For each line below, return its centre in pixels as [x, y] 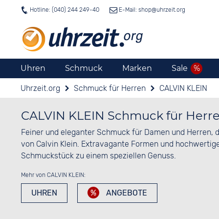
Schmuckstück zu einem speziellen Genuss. [98, 156]
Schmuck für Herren [110, 88]
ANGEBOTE [125, 193]
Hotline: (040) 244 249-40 [65, 10]
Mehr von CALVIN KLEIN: [53, 175]
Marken [137, 68]
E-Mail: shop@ [137, 10]
